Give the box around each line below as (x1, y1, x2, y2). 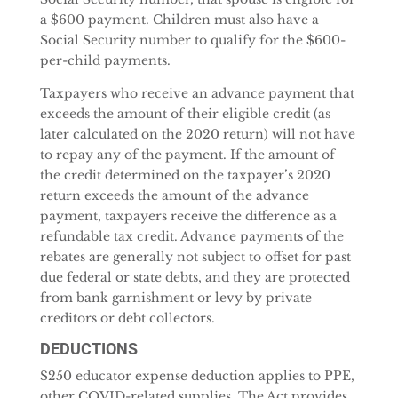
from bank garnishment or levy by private (39, 290, 312, 306)
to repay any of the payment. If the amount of (39, 147, 335, 163)
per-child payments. (39, 52, 171, 68)
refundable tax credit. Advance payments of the (39, 228, 344, 244)
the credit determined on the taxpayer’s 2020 (39, 167, 330, 183)
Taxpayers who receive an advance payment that (39, 85, 354, 101)
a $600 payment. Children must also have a (39, 12, 319, 28)
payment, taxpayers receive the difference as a (39, 208, 337, 224)
